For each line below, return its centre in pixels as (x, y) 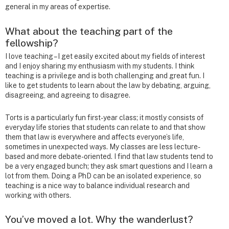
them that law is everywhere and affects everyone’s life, (95, 137)
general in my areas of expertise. (58, 7)
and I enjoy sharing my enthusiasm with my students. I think (100, 66)
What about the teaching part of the (89, 31)
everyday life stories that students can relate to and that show (105, 127)
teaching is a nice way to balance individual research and (97, 185)
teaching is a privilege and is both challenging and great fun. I (105, 75)
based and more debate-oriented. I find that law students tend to (109, 156)
